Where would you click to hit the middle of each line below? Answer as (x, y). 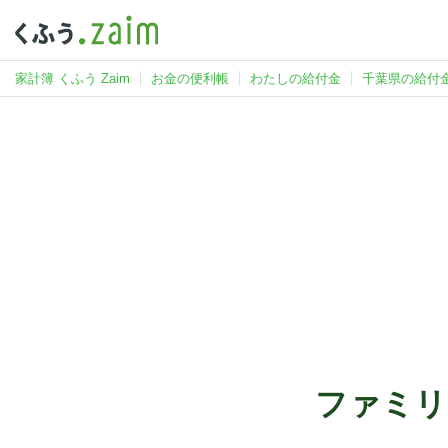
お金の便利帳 (190, 78)
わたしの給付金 (295, 78)
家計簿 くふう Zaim (72, 78)
